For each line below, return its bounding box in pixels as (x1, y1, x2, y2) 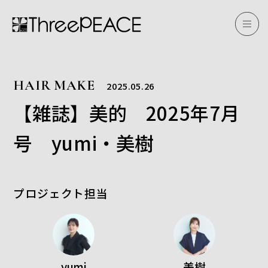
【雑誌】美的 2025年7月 (13, 99, 240, 126)
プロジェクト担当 (13, 185, 108, 201)
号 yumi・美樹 (13, 129, 154, 156)
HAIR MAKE (13, 77, 95, 94)
